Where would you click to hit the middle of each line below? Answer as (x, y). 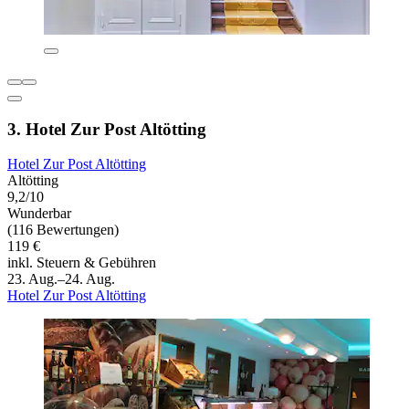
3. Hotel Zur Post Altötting (107, 129)
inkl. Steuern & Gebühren (82, 263)
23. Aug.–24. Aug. (61, 279)
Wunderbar (39, 214)
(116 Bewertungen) (63, 230)
